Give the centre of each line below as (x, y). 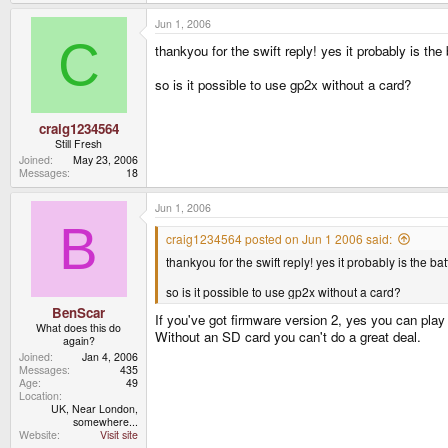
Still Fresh (78, 143)
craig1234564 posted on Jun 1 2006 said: (279, 238)
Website (38, 434)
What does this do (78, 327)
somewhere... (105, 421)
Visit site (119, 434)
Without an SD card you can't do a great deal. (288, 336)
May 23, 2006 (105, 159)
